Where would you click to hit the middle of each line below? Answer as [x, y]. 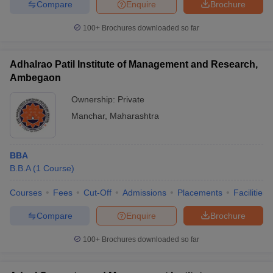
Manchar [88, 116]
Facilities [250, 193]
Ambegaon [35, 78]
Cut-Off [97, 193]
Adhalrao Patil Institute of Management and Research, [134, 64]
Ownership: [94, 99]
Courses [26, 193]
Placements [200, 193]
